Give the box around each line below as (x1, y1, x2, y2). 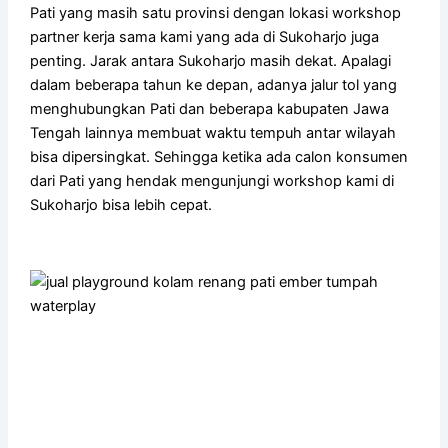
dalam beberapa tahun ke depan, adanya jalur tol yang (30, 75, 398, 94)
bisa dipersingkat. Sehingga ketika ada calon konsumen (30, 147, 409, 166)
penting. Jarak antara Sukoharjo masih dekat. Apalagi (30, 51, 392, 70)
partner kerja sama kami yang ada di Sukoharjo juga (30, 27, 380, 46)
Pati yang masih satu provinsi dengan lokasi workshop (30, 3, 402, 22)
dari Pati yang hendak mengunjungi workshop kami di (30, 171, 395, 190)
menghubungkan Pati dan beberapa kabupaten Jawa (30, 99, 390, 118)
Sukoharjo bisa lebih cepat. (30, 195, 213, 214)
